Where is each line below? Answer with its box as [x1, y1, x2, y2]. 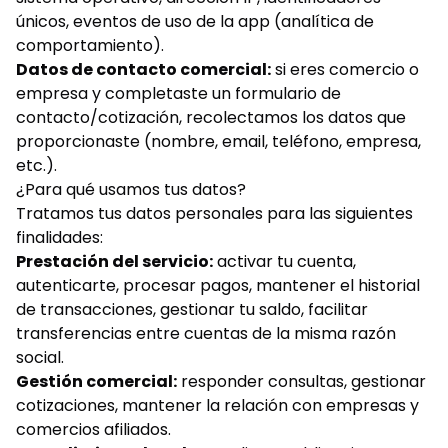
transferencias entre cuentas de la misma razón [16, 322, 396, 345]
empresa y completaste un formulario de [16, 82, 341, 105]
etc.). [16, 154, 57, 177]
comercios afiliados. [16, 418, 171, 441]
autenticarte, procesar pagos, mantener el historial [16, 274, 420, 297]
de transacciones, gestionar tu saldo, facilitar [16, 298, 368, 321]
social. [16, 346, 64, 369]
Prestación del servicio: [16, 250, 213, 273]
